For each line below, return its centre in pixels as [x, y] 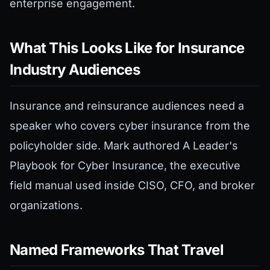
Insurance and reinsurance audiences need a [127, 106]
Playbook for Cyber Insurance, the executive [125, 166]
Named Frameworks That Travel [117, 250]
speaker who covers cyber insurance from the [130, 126]
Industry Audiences [75, 70]
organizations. [46, 206]
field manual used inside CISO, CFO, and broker [132, 186]
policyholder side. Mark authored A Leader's [124, 146]
